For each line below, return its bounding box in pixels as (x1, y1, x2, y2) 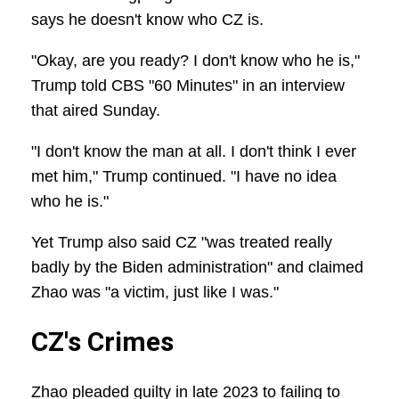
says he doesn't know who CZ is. (31, 11, 264, 29)
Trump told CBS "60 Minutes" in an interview (31, 77, 345, 95)
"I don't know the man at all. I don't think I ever (31, 142, 356, 161)
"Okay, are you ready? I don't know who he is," (31, 52, 360, 70)
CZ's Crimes (31, 326, 174, 358)
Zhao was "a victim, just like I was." (31, 283, 279, 302)
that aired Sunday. (31, 102, 160, 120)
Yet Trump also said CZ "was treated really (31, 233, 332, 252)
